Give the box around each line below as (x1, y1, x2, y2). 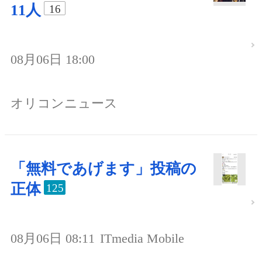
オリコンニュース (11, 96, 118, 111)
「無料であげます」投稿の (11, 160, 196, 178)
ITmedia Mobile (100, 231, 184, 246)
